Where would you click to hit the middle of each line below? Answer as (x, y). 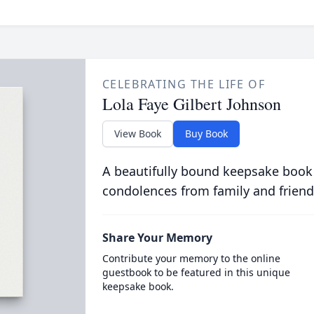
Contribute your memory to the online (191, 258)
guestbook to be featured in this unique (196, 272)
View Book (137, 134)
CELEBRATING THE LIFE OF (184, 84)
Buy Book (206, 134)
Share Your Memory (157, 238)
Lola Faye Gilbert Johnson (191, 104)
